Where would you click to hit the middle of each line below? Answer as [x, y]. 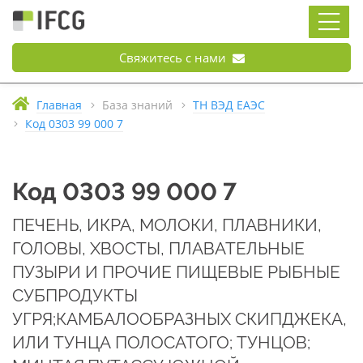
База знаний [137, 105]
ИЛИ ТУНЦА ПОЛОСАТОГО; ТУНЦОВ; [161, 342]
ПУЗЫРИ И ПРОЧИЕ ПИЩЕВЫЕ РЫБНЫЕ [176, 272]
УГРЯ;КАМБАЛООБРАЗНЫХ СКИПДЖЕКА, [179, 319]
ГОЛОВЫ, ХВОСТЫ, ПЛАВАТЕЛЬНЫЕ [158, 248]
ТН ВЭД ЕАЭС [229, 105]
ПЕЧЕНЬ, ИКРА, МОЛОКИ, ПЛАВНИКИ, [167, 225]
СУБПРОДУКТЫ [75, 295]
